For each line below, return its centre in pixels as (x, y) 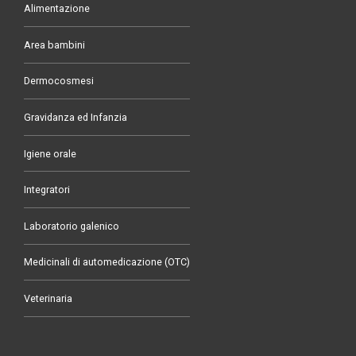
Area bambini (54, 44)
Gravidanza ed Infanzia (75, 117)
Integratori (47, 190)
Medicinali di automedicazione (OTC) (107, 262)
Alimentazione (57, 9)
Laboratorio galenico (72, 226)
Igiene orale (50, 153)
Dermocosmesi (59, 81)
